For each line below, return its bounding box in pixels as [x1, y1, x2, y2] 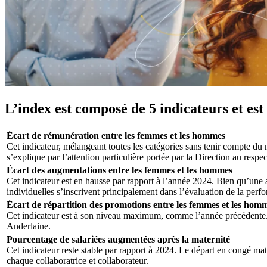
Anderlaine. [7, 221, 51, 231]
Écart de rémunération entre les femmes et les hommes [7, 130, 225, 141]
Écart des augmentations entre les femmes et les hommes [7, 164, 232, 175]
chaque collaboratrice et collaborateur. [7, 255, 148, 266]
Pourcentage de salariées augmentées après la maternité [7, 234, 230, 244]
